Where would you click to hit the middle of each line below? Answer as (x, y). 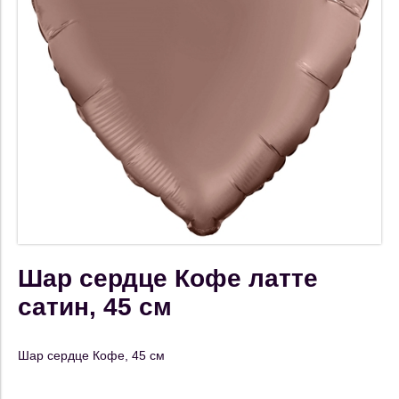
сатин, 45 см (95, 307)
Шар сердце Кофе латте (168, 278)
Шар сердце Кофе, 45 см (91, 355)
